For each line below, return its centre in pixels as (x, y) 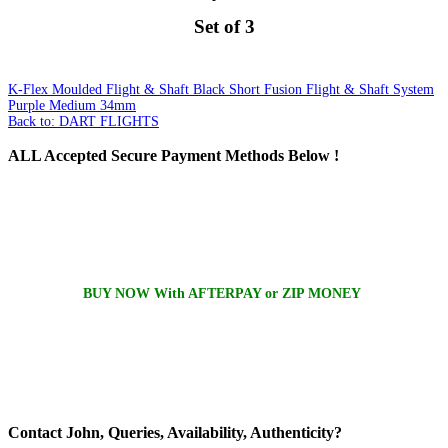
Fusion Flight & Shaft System (347, 89)
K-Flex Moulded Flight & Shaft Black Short (134, 89)
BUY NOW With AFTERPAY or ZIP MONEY (224, 294)
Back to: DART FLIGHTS (83, 121)
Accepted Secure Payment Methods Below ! (190, 155)
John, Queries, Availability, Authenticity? (202, 432)
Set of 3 (224, 26)
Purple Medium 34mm (72, 105)
